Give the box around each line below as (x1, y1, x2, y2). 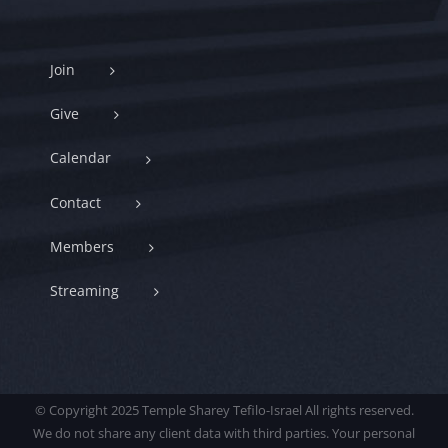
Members (50, 236, 114, 256)
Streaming (50, 281, 119, 301)
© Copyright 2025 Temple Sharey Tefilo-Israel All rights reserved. (34, 401, 414, 420)
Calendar (50, 148, 111, 168)
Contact (50, 192, 101, 212)
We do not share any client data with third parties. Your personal (33, 424, 415, 443)
